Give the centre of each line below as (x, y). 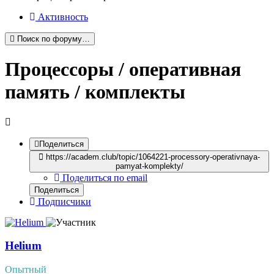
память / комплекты (95, 92)
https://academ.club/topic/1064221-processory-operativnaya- (152, 157)
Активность (63, 17)
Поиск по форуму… (54, 39)
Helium (23, 246)
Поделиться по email (105, 177)
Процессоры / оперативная (123, 69)
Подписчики (65, 201)
